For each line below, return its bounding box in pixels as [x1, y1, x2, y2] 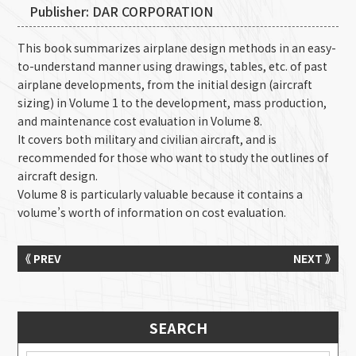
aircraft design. [17, 168, 99, 184]
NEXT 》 [292, 250, 331, 266]
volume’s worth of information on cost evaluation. [17, 204, 287, 220]
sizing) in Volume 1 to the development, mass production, [17, 95, 327, 110]
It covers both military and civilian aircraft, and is [17, 131, 277, 147]
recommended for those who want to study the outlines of [17, 149, 329, 165]
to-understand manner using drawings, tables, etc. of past [17, 58, 328, 74]
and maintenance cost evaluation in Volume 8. [17, 113, 263, 129]
